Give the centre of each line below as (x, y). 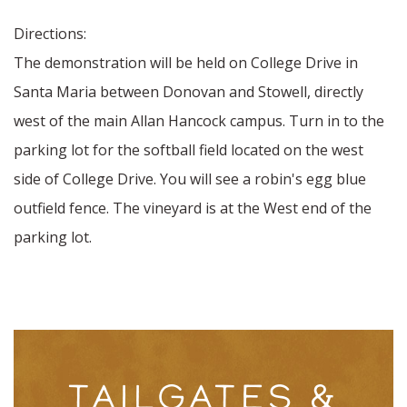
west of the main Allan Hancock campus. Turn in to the (199, 121)
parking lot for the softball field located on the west (189, 150)
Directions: (50, 34)
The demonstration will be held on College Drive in (186, 63)
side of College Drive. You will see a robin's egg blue (190, 179)
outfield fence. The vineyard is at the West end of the (193, 208)
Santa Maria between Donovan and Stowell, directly (189, 92)
